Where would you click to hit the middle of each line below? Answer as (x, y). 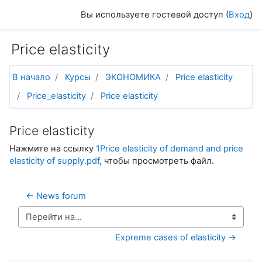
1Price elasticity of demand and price (170, 149)
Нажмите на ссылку (53, 149)
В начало (31, 77)
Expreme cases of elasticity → (176, 238)
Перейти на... (46, 222)
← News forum (56, 196)
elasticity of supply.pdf (54, 161)
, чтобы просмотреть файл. (157, 161)
